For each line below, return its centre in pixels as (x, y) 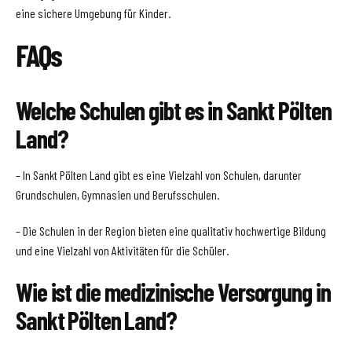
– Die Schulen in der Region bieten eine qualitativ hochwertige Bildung (171, 231)
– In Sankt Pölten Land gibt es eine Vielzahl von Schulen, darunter (159, 174)
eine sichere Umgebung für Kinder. (93, 13)
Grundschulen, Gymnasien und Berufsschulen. (117, 194)
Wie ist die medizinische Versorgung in (173, 291)
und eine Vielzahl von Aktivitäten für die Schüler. (122, 251)
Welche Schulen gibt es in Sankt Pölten (174, 110)
